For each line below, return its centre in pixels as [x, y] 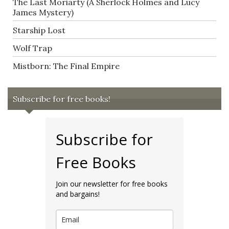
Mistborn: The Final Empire [66, 66]
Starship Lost [39, 30]
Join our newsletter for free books [112, 184]
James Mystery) [43, 12]
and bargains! [78, 194]
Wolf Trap [32, 48]
